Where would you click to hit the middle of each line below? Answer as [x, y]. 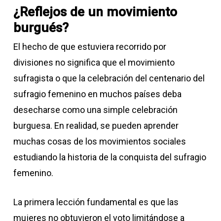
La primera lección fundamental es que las [96, 202]
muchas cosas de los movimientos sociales [99, 141]
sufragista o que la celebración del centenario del [109, 78]
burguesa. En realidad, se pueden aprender [96, 126]
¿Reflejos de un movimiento [95, 12]
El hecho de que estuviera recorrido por [90, 47]
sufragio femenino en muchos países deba [97, 94]
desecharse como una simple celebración [95, 110]
